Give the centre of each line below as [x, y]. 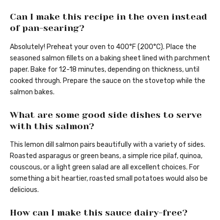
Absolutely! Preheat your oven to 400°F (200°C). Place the [103, 47]
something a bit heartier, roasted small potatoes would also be [109, 179]
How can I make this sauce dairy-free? [99, 213]
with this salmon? [52, 126]
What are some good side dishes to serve [106, 115]
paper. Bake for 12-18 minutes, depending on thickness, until [105, 69]
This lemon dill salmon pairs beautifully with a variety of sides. [108, 145]
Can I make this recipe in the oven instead [109, 17]
